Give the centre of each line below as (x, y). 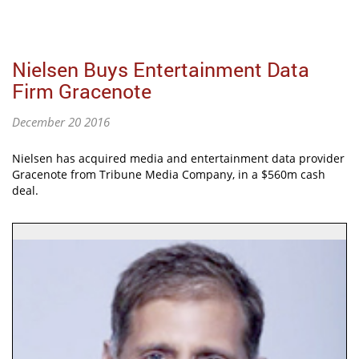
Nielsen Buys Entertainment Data (161, 70)
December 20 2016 (61, 122)
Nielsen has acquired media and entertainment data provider (178, 159)
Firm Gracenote (82, 91)
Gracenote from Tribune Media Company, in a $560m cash (169, 175)
